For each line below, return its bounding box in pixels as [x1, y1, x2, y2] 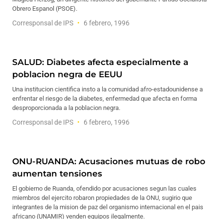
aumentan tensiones [12, 169, 102, 178]
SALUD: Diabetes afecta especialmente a [12, 57, 188, 67]
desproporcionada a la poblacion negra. [12, 104, 120, 111]
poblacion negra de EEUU [12, 69, 122, 79]
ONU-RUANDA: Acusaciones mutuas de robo [12, 156, 205, 166]
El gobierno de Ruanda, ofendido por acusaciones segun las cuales [12, 185, 197, 192]
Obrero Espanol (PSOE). [12, 5, 77, 12]
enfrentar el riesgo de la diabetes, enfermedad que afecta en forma [12, 95, 197, 102]
